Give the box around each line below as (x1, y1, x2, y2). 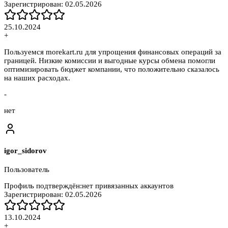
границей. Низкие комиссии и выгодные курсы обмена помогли (4, 56, 215, 65)
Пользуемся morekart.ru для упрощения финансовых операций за (4, 47, 221, 56)
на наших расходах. (4, 73, 70, 82)
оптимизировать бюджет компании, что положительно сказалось (4, 65, 219, 73)
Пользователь (4, 165, 49, 174)
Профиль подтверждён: (4, 182, 82, 190)
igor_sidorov (4, 147, 47, 155)
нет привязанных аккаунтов (82, 182, 174, 190)
